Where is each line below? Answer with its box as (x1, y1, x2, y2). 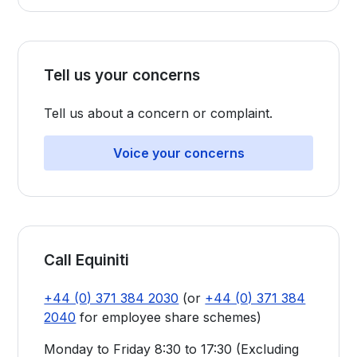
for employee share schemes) (76, 309, 262, 325)
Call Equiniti (44, 251, 130, 269)
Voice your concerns (112, 145, 245, 161)
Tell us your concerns (44, 66, 201, 84)
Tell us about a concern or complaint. (44, 105, 273, 121)
